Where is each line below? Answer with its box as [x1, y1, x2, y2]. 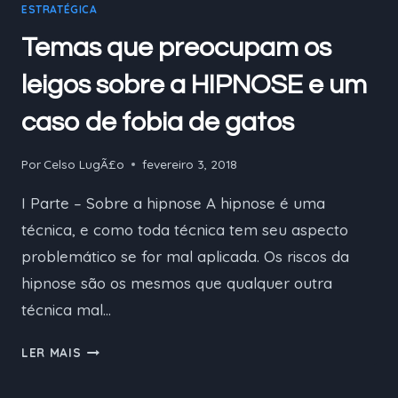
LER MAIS [21, 344, 82, 360]
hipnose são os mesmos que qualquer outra [21, 273, 332, 292]
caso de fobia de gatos [21, 108, 294, 137]
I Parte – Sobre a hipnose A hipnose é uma [21, 193, 325, 212]
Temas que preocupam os [21, 34, 331, 62]
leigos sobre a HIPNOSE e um [21, 71, 367, 99]
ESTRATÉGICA [21, 3, 98, 17]
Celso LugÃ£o [44, 155, 125, 171]
